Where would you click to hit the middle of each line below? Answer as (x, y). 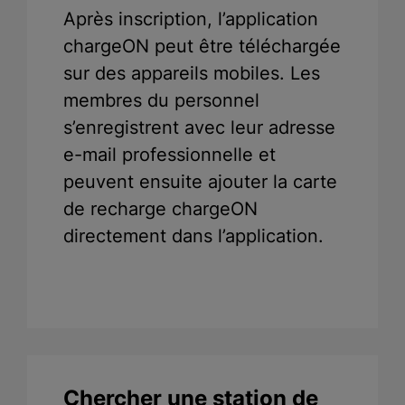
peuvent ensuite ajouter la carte (200, 182)
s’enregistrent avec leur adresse (199, 128)
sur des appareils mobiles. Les (192, 74)
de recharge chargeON (160, 209)
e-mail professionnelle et (170, 155)
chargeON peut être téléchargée (202, 47)
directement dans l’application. (193, 236)
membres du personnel (161, 101)
